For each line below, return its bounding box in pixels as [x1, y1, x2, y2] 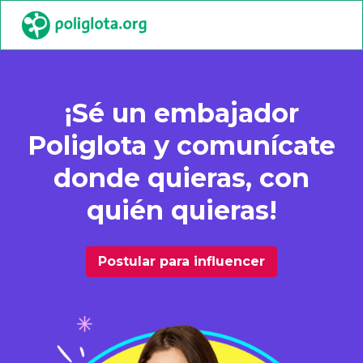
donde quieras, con [53, 162, 310, 194]
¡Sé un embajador [64, 97, 299, 129]
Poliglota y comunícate [28, 130, 335, 161]
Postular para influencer [98, 254, 265, 269]
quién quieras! [86, 194, 277, 226]
